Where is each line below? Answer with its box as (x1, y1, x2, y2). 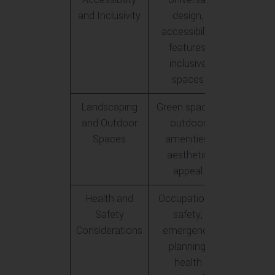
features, (168, 41, 207, 55)
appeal (173, 164, 203, 179)
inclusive (169, 56, 207, 71)
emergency (163, 223, 213, 238)
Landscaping (81, 100, 137, 115)
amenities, (165, 132, 211, 147)
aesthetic (167, 148, 209, 163)
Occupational (158, 192, 217, 206)
